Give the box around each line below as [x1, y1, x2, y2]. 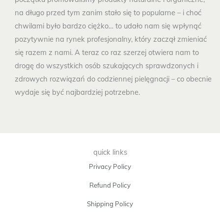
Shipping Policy [87, 199, 133, 208]
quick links [93, 147, 127, 157]
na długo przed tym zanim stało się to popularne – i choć [15, 8, 201, 18]
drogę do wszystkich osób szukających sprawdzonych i [15, 61, 198, 71]
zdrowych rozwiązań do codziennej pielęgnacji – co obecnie [15, 74, 212, 84]
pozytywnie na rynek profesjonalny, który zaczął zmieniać [15, 34, 207, 44]
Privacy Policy [89, 162, 131, 170]
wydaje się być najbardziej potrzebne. [15, 87, 140, 97]
